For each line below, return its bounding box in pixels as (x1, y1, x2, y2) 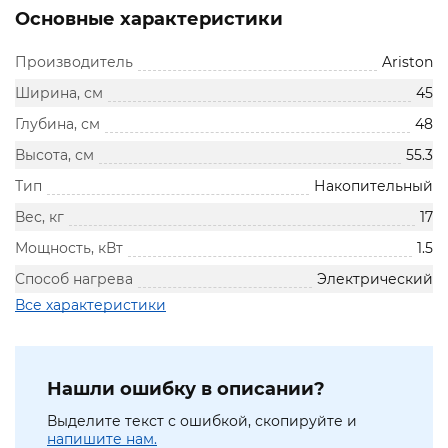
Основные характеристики (15, 8, 283, 31)
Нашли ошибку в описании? (47, 378, 325, 401)
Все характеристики (15, 296, 166, 315)
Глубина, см (15, 115, 100, 134)
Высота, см (15, 146, 94, 165)
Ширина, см (15, 84, 103, 103)
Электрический (317, 270, 433, 289)
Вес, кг (15, 208, 64, 227)
